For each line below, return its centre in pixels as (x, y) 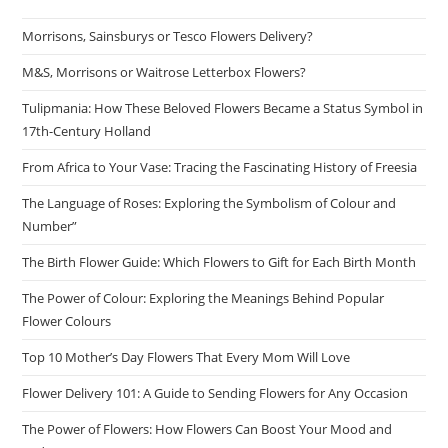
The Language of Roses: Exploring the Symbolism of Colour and (209, 202)
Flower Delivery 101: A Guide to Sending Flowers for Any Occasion (215, 392)
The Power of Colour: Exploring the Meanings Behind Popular (203, 297)
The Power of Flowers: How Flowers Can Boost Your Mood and (207, 428)
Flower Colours (67, 320)
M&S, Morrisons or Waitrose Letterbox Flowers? (164, 71)
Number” (50, 225)
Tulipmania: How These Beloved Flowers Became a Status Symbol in (223, 107)
